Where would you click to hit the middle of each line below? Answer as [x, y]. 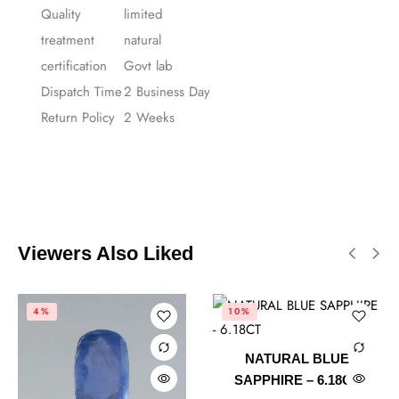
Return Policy [78, 118]
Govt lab [148, 66]
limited [143, 15]
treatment [68, 41]
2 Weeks [149, 118]
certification [74, 66]
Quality [61, 15]
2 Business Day [167, 92]
